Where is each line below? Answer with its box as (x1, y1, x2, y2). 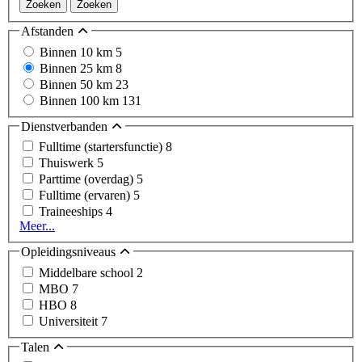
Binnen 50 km (40, 77, 116, 91)
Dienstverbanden (21, 119, 111, 133)
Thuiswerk (39, 156, 97, 170)
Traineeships (39, 204, 106, 219)
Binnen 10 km (40, 44, 116, 59)
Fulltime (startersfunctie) (39, 140, 166, 154)
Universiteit (39, 314, 101, 328)
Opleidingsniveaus (21, 245, 119, 259)
